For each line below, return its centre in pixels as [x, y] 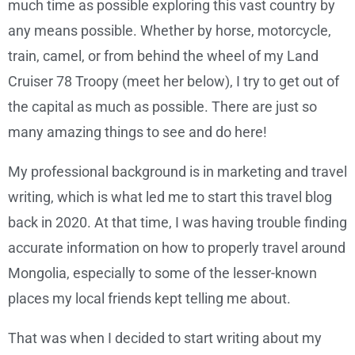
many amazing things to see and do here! [137, 132]
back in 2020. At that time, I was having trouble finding [177, 223]
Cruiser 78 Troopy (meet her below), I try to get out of [174, 82]
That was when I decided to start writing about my [165, 338]
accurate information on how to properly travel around [177, 248]
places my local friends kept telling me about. [149, 299]
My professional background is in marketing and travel [177, 172]
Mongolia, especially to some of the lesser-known [162, 273]
